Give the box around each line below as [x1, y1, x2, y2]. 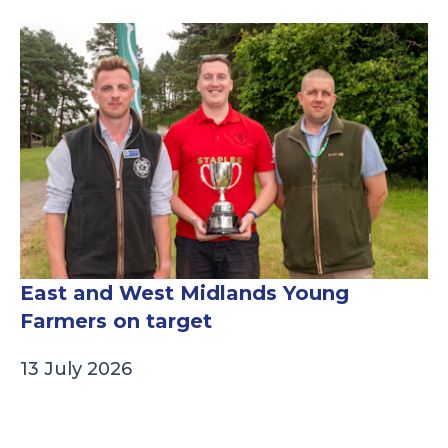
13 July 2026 [20, 358, 132, 381]
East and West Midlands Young [20, 281, 349, 306]
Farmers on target [20, 309, 212, 334]
